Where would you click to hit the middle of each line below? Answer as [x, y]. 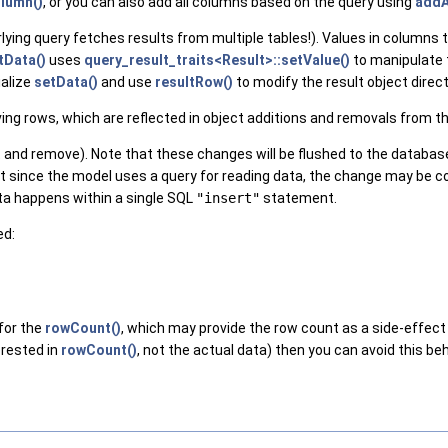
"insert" [228, 197]
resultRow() [194, 81]
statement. [298, 197]
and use [126, 81]
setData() [66, 81]
